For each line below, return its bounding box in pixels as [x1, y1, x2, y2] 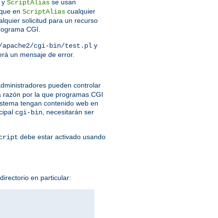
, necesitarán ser [42, 108, 94, 116]
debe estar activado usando [18, 133, 106, 141]
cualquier [65, 7, 95, 16]
